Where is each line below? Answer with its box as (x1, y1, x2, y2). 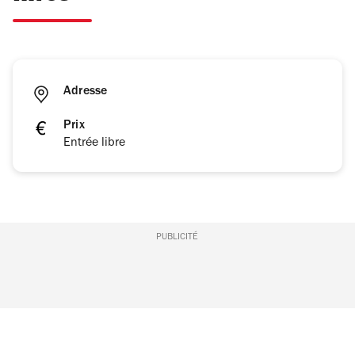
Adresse (63, 86, 108, 99)
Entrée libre (63, 137, 125, 151)
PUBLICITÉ (156, 233, 199, 243)
